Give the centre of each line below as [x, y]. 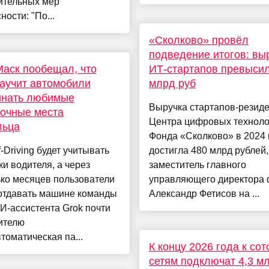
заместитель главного [197, 165]
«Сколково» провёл [198, 41]
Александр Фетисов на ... [204, 194]
